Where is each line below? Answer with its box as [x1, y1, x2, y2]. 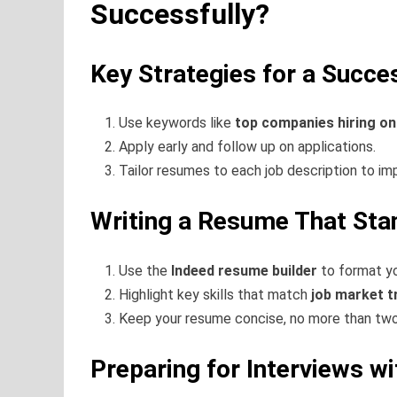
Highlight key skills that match [119, 285, 311, 303]
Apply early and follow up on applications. [119, 138, 376, 156]
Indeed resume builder [171, 261, 317, 279]
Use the [119, 261, 171, 279]
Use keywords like [119, 114, 235, 132]
